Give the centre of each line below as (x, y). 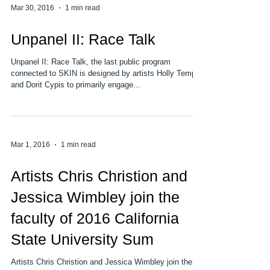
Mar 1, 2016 (30, 169)
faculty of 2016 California (95, 242)
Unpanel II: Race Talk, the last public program (91, 86)
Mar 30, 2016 (33, 32)
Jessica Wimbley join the (95, 221)
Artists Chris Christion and (99, 200)
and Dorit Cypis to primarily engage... (76, 109)
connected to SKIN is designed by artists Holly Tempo (105, 97)
